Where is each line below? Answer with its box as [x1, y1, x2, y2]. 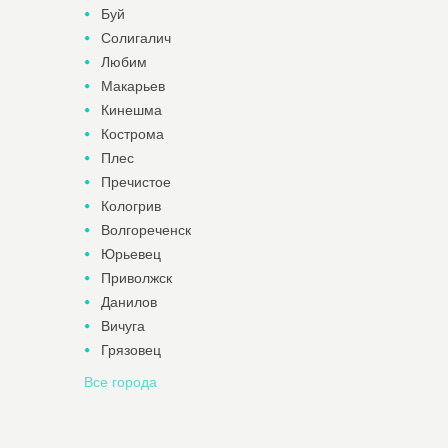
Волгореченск [100, 222, 191, 238]
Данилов [100, 294, 157, 310]
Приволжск [100, 270, 172, 286]
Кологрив [100, 198, 161, 214]
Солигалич [100, 30, 171, 46]
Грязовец [100, 342, 161, 358]
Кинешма [100, 102, 162, 118]
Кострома [100, 126, 164, 142]
